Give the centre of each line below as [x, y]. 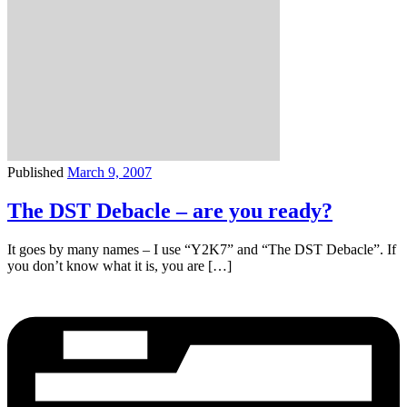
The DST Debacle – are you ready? [170, 210]
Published [37, 173]
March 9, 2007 [109, 173]
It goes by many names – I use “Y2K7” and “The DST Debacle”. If [202, 249]
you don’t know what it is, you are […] [119, 265]
